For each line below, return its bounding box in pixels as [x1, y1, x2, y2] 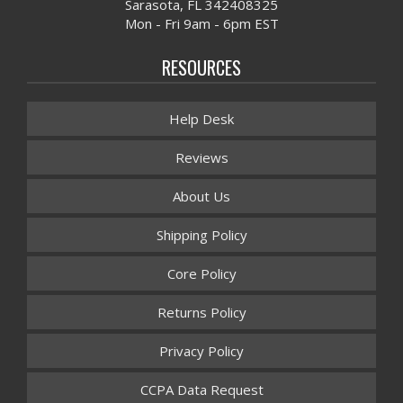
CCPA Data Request [139, 381, 264, 399]
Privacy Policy [159, 342, 244, 361]
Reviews [175, 148, 228, 167]
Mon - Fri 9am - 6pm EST [124, 14, 279, 33]
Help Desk [169, 110, 234, 129]
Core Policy [166, 264, 237, 283]
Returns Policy [157, 303, 246, 322]
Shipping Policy [156, 226, 247, 245]
